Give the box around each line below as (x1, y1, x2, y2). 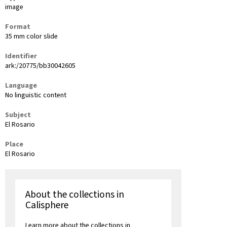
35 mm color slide (5, 31, 58, 42)
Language (5, 81, 37, 91)
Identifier (5, 51, 37, 62)
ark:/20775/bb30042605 (5, 61, 75, 71)
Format (5, 22, 30, 32)
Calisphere (25, 198, 68, 213)
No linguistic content (5, 90, 66, 101)
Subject (5, 110, 31, 121)
